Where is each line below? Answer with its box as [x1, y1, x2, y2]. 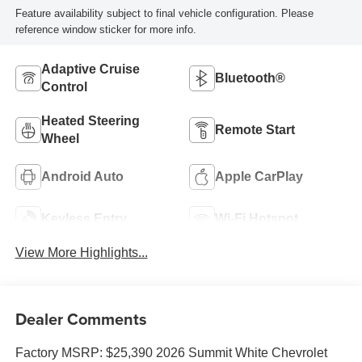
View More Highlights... [15, 246, 148, 260]
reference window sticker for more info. [15, 23, 196, 36]
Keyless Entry [40, 211, 127, 225]
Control [40, 79, 87, 94]
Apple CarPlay [215, 169, 303, 183]
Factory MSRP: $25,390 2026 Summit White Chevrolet [15, 345, 327, 360]
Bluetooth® [215, 70, 285, 85]
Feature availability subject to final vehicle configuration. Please [15, 6, 314, 19]
